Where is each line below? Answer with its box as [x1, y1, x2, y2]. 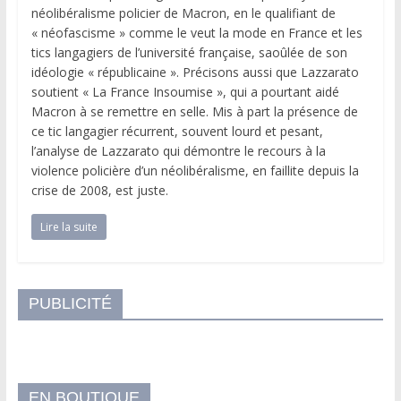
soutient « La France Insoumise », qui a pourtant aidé [30, 82, 339, 100]
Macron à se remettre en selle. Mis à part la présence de [30, 102, 358, 120]
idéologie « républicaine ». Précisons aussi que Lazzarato [30, 63, 359, 81]
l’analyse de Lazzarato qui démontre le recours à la [30, 141, 326, 159]
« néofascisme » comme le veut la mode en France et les [30, 23, 363, 41]
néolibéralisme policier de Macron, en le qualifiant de [30, 4, 336, 21]
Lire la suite [39, 218, 98, 235]
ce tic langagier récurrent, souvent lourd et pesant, [30, 122, 323, 140]
